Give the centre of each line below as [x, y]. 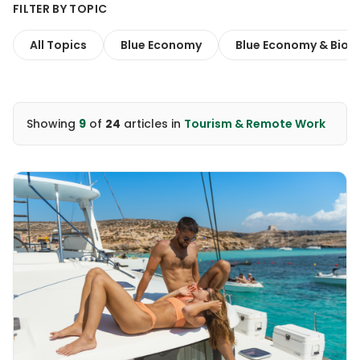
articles [144, 124]
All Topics [58, 45]
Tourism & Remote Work [255, 124]
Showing [53, 124]
